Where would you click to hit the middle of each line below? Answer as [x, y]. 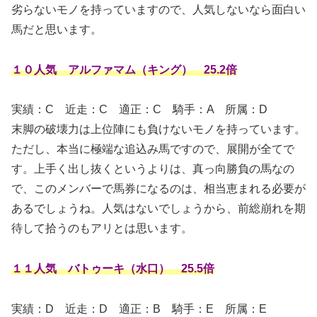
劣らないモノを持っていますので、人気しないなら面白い [158, 9]
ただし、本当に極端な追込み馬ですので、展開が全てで [153, 149]
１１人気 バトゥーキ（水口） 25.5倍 [113, 269]
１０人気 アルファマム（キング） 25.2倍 [124, 69]
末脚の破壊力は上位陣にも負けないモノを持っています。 [158, 129]
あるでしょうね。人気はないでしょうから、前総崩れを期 [158, 209]
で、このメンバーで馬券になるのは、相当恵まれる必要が [158, 189]
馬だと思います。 [57, 29]
